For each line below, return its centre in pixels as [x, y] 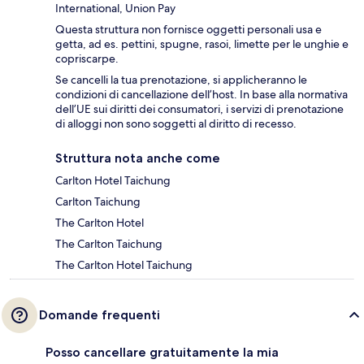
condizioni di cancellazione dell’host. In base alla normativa [201, 95]
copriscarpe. [87, 59]
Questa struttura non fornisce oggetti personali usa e [188, 30]
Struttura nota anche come [138, 158]
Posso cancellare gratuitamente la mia [162, 353]
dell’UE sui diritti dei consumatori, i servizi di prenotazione [199, 109]
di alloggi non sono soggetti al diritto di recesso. [176, 124]
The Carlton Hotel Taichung [124, 265]
